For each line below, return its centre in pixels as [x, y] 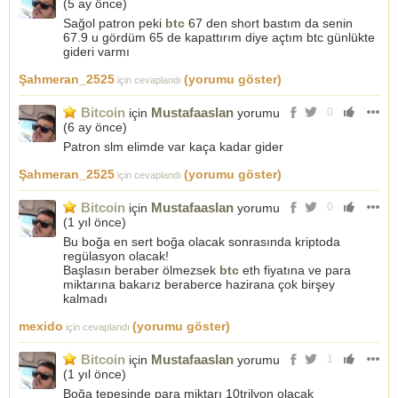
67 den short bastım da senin [269, 23]
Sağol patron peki [114, 23]
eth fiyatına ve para [295, 270]
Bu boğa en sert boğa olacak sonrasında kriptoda [202, 242]
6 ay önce [95, 127]
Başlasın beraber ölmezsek [141, 270]
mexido [41, 326]
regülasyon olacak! [116, 256]
